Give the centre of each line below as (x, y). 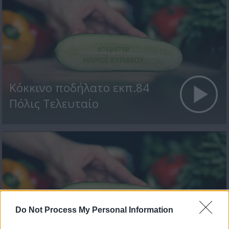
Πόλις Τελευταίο (54, 104)
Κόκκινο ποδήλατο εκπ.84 (79, 88)
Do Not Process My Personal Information (94, 210)
